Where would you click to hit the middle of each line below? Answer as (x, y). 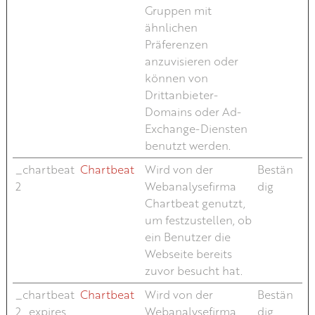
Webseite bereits (188, 253)
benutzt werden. (187, 145)
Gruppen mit (178, 10)
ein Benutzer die (187, 237)
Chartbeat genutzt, (195, 203)
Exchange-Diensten (196, 128)
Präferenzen (176, 44)
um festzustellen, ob (198, 220)
